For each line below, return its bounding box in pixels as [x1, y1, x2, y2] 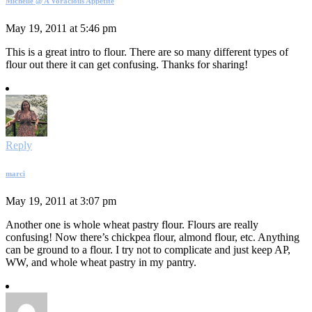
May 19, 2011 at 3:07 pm [6, 194, 116, 207]
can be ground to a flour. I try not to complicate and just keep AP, [6, 243, 290, 256]
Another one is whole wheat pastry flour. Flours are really [6, 218, 258, 231]
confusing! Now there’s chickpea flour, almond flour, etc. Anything [6, 231, 299, 243]
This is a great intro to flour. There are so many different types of [6, 45, 288, 58]
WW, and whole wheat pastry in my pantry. [6, 256, 196, 268]
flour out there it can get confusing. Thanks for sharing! [6, 58, 248, 70]
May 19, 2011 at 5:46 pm [6, 22, 116, 34]
